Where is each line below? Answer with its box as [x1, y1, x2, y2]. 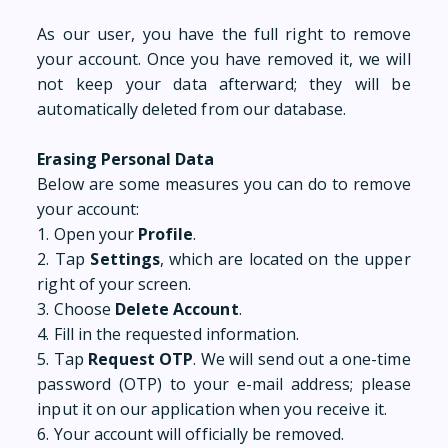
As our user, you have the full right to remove [37, 23, 411, 45]
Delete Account [114, 298, 239, 320]
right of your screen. [37, 273, 192, 295]
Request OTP [88, 348, 194, 370]
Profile [138, 223, 194, 245]
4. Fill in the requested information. [37, 323, 300, 345]
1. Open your [37, 223, 139, 245]
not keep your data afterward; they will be [37, 73, 411, 95]
